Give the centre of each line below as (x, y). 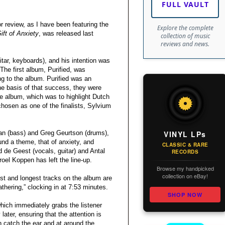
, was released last (66, 34)
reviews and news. (185, 44)
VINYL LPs (185, 134)
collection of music (185, 36)
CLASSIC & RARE (185, 145)
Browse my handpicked (185, 168)
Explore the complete (185, 28)
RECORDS (185, 152)
